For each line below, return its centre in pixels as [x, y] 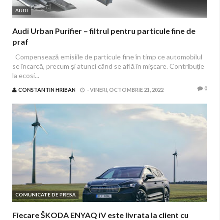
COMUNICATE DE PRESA [45, 194]
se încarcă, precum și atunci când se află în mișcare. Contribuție [108, 66]
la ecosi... [26, 75]
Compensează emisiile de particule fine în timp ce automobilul [107, 57]
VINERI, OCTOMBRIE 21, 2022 [127, 90]
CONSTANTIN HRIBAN [47, 90]
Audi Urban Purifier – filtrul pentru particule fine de [104, 31]
